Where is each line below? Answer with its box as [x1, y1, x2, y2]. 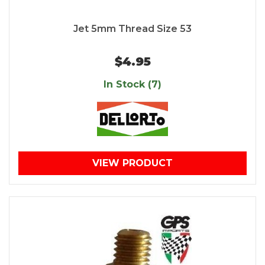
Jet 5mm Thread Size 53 [73, 23, 192, 35]
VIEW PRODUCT [92, 157, 173, 169]
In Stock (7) [104, 79, 161, 91]
